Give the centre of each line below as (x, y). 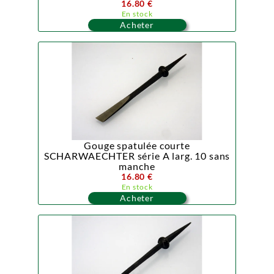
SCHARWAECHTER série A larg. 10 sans (137, 156)
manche (137, 166)
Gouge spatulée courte (137, 145)
